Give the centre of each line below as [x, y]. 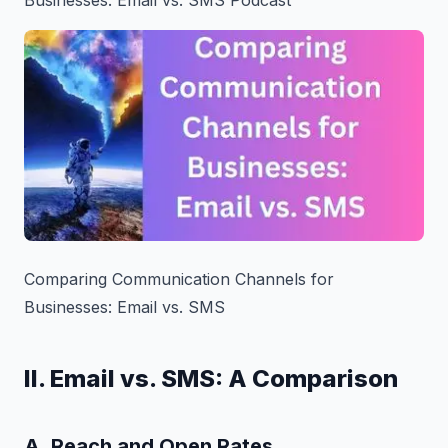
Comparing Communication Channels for [179, 278]
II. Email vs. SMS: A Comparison [211, 378]
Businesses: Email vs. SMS [124, 306]
